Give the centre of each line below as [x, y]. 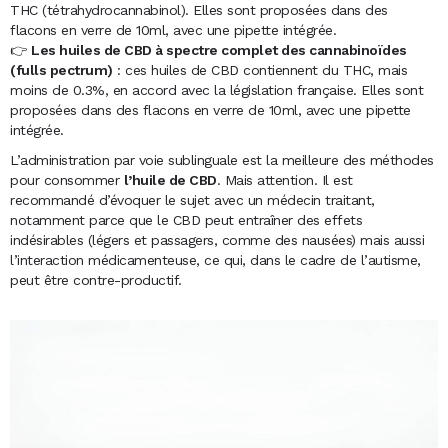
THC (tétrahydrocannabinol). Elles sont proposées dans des [199, 10]
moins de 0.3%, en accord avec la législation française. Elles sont [216, 90]
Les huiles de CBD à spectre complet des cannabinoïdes [219, 50]
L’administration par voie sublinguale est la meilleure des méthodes [222, 160]
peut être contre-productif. [96, 280]
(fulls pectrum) [61, 70]
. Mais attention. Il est [284, 180]
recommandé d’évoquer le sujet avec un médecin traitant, [192, 200]
